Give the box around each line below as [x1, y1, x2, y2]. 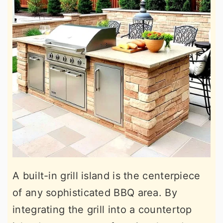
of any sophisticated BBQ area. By [12, 186, 177, 199]
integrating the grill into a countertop [12, 203, 192, 216]
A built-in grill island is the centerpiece [12, 169, 201, 182]
